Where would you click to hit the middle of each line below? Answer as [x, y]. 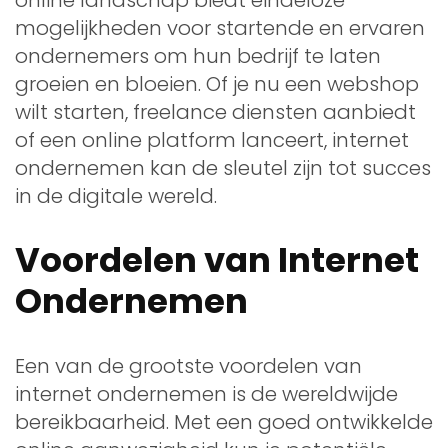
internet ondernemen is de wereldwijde [206, 393]
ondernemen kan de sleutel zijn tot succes [223, 167]
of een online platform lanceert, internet [212, 139]
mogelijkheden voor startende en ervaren [220, 27]
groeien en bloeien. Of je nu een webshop [217, 83]
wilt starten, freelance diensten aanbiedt [215, 111]
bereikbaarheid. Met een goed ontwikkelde [224, 421]
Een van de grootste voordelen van [188, 365]
